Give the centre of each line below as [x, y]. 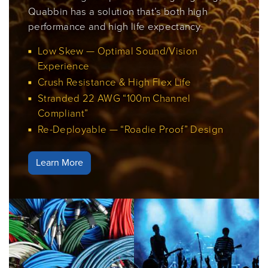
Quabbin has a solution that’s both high [118, 11]
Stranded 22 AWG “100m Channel [114, 98]
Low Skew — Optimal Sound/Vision [118, 51]
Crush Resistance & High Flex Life [115, 82]
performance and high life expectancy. [115, 26]
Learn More [60, 162]
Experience [64, 66]
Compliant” [63, 113]
